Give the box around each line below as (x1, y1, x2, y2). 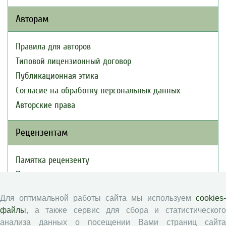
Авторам (16, 13, 49, 25)
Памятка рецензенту (16, 155, 89, 165)
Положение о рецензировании (16, 169, 124, 180)
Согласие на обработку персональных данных (16, 85, 180, 96)
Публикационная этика (16, 71, 98, 81)
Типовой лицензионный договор (16, 56, 131, 67)
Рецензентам (16, 127, 68, 138)
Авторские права (16, 100, 75, 110)
